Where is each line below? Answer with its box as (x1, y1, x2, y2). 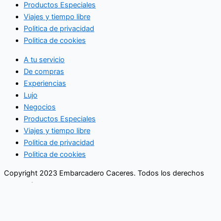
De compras (24, 67, 64, 76)
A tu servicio (24, 55, 65, 64)
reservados (4, 181, 41, 190)
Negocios (24, 102, 56, 111)
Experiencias (24, 78, 66, 88)
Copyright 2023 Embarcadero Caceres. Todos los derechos (4, 169, 204, 178)
